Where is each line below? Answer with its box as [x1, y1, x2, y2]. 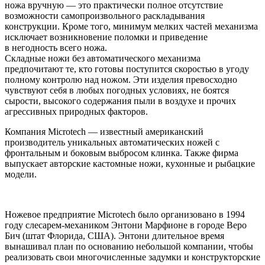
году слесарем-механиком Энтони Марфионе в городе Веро [5, 219, 247, 230]
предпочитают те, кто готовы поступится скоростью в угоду [5, 63, 249, 74]
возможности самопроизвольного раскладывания [5, 10, 205, 21]
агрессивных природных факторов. [5, 106, 148, 117]
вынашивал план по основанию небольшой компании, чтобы [5, 241, 253, 251]
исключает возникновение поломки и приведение [5, 31, 208, 42]
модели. [5, 169, 37, 179]
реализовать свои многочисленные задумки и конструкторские [5, 251, 260, 262]
